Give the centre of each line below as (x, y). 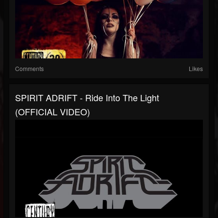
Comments (29, 69)
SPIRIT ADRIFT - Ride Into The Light (87, 98)
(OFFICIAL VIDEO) (53, 112)
